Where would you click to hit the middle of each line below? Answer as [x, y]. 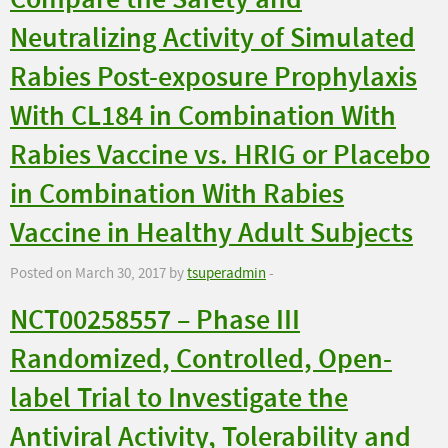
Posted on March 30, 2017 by [98, 274]
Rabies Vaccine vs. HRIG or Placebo [220, 156]
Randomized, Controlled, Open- [201, 360]
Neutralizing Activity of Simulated [212, 39]
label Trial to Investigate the [179, 399]
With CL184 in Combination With [203, 117]
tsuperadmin [226, 274]
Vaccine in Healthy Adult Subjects [211, 234]
